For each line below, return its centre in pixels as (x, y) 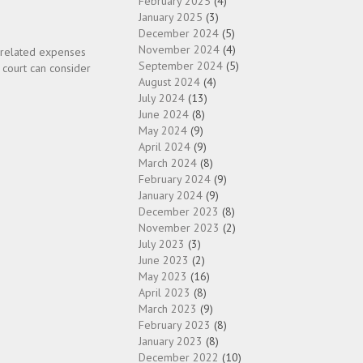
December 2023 (179, 211)
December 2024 (179, 33)
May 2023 (163, 276)
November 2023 (179, 228)
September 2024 (181, 66)
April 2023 (164, 293)
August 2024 (169, 82)
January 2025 (171, 17)
